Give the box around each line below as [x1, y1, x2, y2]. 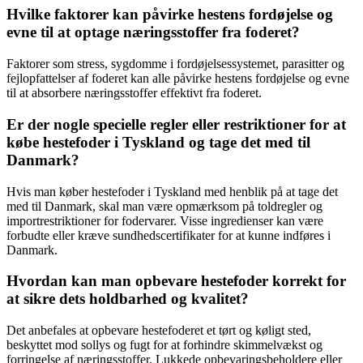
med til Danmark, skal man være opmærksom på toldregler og [6, 199, 322, 213]
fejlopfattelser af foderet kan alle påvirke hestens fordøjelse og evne [6, 71, 349, 86]
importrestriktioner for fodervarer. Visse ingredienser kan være [6, 213, 323, 228]
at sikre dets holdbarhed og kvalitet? [6, 290, 249, 308]
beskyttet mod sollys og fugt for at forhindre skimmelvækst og [6, 338, 322, 352]
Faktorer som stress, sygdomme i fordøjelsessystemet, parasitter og [6, 57, 344, 71]
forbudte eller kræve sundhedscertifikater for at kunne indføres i [6, 228, 331, 242]
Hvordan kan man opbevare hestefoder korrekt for [6, 272, 346, 290]
